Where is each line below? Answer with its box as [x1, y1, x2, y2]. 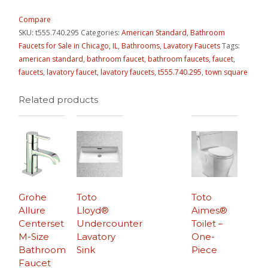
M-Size [19, 230, 50, 242]
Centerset [19, 217, 65, 229]
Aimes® [191, 204, 227, 216]
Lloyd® [77, 204, 109, 216]
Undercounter [77, 217, 143, 229]
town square [205, 67, 248, 78]
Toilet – [191, 217, 223, 229]
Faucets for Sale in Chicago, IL [19, 41, 118, 51]
